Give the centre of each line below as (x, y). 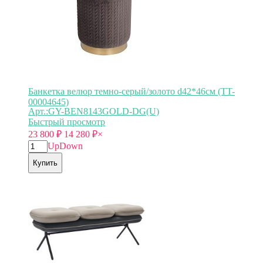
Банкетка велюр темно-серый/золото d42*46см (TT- (131, 91)
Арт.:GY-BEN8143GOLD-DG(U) (94, 111)
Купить (45, 163)
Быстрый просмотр (67, 122)
